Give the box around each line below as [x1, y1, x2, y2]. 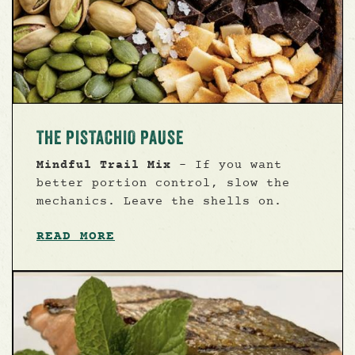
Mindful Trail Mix [36, 156, 171, 174]
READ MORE [36, 227, 115, 245]
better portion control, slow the [36, 174, 290, 192]
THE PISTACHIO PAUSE [36, 125, 184, 149]
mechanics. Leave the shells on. [36, 193, 282, 210]
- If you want [171, 156, 282, 174]
